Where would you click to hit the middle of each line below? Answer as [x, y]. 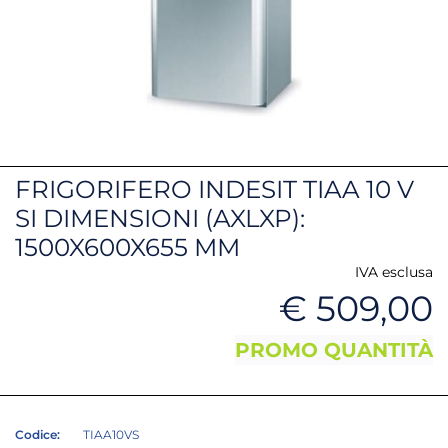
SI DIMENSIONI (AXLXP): [160, 218]
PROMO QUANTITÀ [334, 350]
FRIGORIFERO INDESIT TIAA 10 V [214, 189]
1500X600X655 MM [127, 247]
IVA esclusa [394, 272]
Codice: [37, 435]
